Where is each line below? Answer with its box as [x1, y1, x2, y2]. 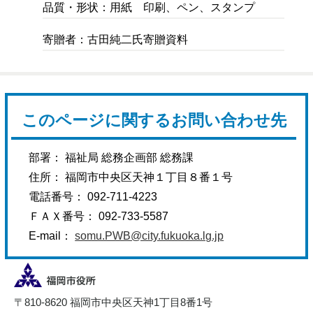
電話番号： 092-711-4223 [29, 190, 158, 203]
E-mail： [29, 229, 75, 242]
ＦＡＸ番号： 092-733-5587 [29, 210, 169, 222]
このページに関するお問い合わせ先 [21, 112, 286, 130]
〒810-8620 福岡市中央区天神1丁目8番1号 [14, 296, 212, 308]
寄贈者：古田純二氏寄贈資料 [43, 33, 189, 45]
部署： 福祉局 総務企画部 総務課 [29, 151, 194, 163]
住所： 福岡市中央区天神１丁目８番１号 [29, 170, 233, 183]
